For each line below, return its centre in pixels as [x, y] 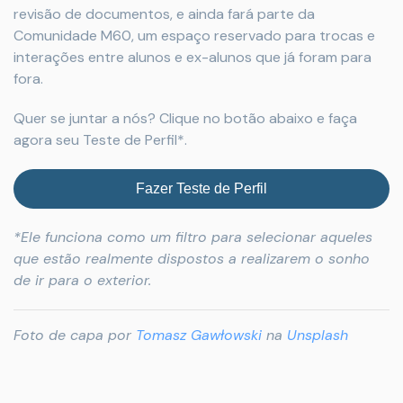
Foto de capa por [75, 335]
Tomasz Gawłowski [199, 335]
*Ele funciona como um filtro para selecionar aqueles [193, 237]
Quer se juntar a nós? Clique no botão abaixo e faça [185, 118]
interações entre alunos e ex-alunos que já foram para [193, 57]
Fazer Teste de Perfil [201, 188]
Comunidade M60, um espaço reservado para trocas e [194, 36]
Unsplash [318, 335]
